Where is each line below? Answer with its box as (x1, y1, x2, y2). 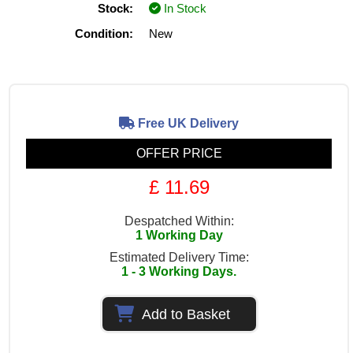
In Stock (161, 2, 207, 16)
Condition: (75, 27, 134, 41)
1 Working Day (135, 229, 223, 243)
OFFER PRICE (136, 147, 222, 161)
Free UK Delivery (135, 117, 239, 131)
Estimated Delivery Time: (109, 251, 249, 265)
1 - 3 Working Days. (121, 265, 236, 279)
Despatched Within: (124, 214, 234, 229)
